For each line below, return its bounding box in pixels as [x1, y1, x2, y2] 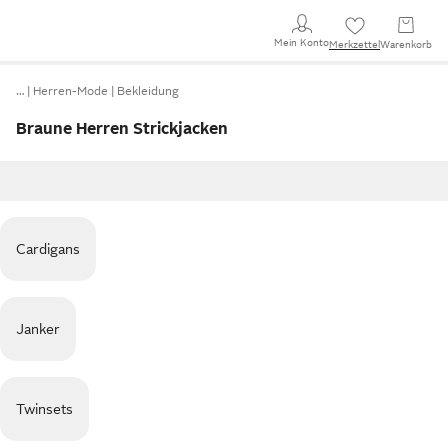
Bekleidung [117, 84, 179, 98]
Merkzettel [329, 39, 380, 50]
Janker [16, 321, 60, 337]
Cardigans [16, 241, 80, 257]
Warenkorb [380, 39, 432, 50]
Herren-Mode [33, 84, 108, 98]
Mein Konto [274, 36, 329, 48]
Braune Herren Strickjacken [16, 120, 228, 138]
